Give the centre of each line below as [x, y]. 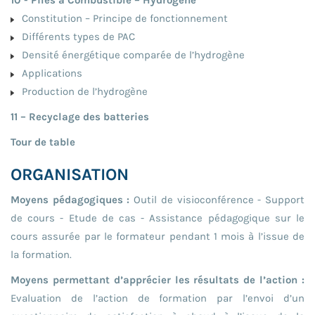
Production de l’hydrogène [82, 91]
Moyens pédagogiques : [70, 199]
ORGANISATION [70, 174]
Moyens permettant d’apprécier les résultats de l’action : [157, 279]
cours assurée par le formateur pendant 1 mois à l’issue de [157, 236]
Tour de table [43, 142]
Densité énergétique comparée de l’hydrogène [130, 54]
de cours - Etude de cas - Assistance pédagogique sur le [157, 218]
